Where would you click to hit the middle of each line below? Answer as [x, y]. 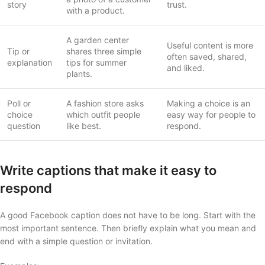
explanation [30, 62]
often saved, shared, [207, 56]
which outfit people [103, 114]
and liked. [186, 67]
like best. [84, 125]
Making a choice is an [209, 103]
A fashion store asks [105, 103]
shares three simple [104, 51]
